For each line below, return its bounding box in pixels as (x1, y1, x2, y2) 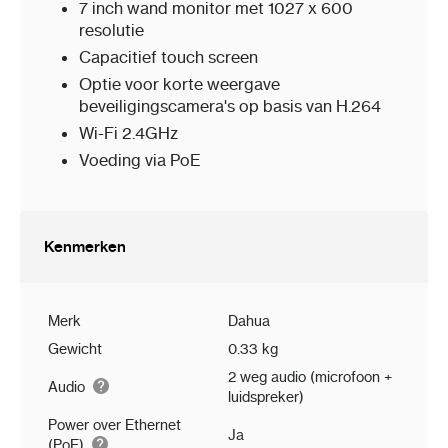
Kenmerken (44, 237, 126, 257)
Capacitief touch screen (79, 47, 258, 68)
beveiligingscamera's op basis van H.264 (79, 96, 381, 117)
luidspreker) (228, 388, 304, 407)
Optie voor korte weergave (79, 74, 280, 95)
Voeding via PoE (79, 150, 201, 171)
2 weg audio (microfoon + (228, 368, 392, 387)
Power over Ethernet (48, 416, 181, 435)
